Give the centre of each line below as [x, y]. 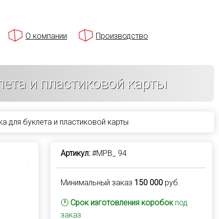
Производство [122, 36]
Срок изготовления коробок [121, 203]
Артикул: [75, 153]
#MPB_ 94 [108, 153]
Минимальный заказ [97, 183]
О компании [46, 36]
